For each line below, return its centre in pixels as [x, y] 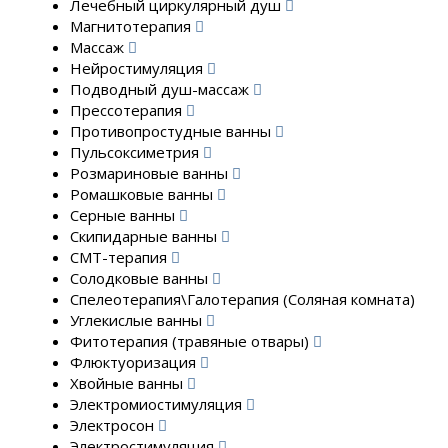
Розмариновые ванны [151, 172]
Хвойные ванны [128, 382]
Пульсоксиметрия [136, 151]
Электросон [114, 424]
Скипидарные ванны [145, 235]
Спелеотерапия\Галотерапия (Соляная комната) [242, 298]
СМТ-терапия [120, 256]
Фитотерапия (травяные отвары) [191, 340]
